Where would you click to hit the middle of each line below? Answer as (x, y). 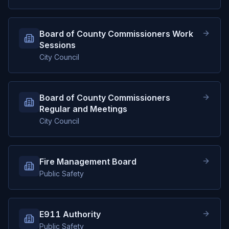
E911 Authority (70, 214)
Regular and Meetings (83, 109)
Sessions (58, 45)
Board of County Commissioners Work (116, 34)
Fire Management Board (88, 162)
